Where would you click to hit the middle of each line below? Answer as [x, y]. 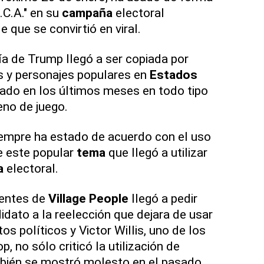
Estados [173, 75]
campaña [87, 13]
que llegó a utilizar [156, 153]
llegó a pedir [163, 199]
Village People [88, 199]
